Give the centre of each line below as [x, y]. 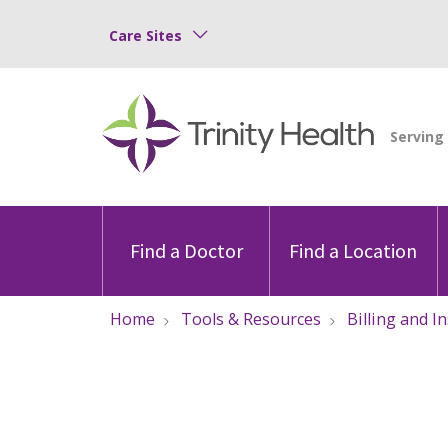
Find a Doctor [186, 250]
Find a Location [353, 250]
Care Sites [145, 35]
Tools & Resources [251, 318]
